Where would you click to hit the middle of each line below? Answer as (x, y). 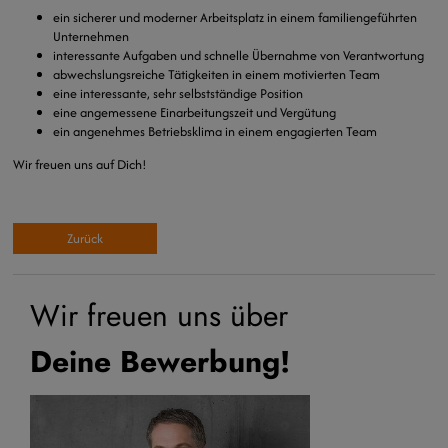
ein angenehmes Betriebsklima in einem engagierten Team (215, 131)
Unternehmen (91, 36)
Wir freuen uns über (159, 316)
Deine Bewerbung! (160, 362)
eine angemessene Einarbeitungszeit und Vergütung (195, 112)
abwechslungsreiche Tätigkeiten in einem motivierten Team (217, 74)
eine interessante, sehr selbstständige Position (178, 93)
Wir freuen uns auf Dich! (80, 164)
